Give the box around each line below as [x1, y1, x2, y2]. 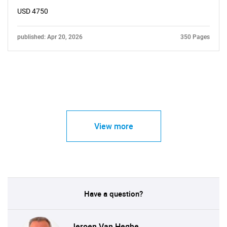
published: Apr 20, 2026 [17, 33, 83, 41]
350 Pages [180, 33, 210, 41]
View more [94, 121, 133, 132]
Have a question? [84, 188, 143, 199]
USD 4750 [17, 7, 48, 15]
